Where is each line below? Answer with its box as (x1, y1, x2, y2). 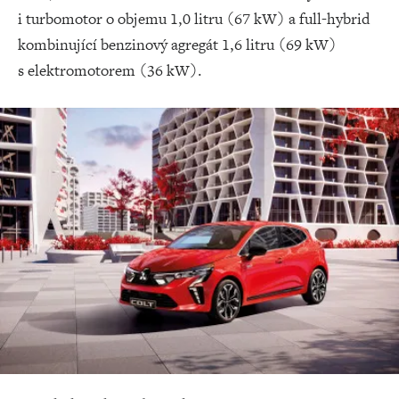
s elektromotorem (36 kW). (18, 59, 202, 81)
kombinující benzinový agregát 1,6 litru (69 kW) (18, 33, 337, 55)
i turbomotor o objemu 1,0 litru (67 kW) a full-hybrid (18, 7, 370, 29)
